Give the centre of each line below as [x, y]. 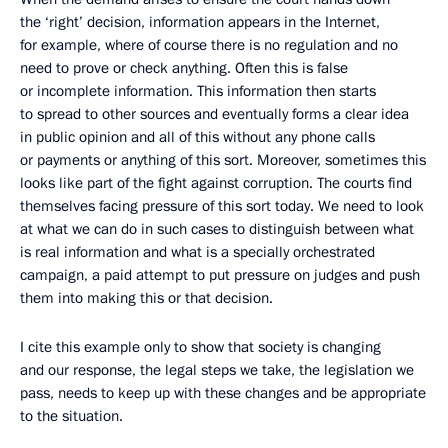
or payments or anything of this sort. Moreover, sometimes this [223, 160]
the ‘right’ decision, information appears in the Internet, [200, 22]
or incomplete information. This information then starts [198, 91]
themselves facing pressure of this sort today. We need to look [222, 206]
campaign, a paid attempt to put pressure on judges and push [220, 275]
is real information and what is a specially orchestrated [197, 252]
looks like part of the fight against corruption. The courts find [216, 183]
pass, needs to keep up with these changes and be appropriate [223, 393]
